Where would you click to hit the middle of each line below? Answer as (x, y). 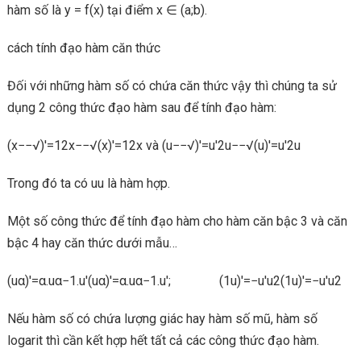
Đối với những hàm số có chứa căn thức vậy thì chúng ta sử (172, 86)
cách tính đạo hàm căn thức (83, 48)
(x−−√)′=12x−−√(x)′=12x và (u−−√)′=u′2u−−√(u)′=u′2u (154, 145)
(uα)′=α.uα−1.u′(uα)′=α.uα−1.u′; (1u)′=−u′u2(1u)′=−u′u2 (174, 281)
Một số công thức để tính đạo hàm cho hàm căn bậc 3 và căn (177, 221)
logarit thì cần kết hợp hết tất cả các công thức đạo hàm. (163, 340)
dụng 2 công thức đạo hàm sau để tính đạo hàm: (141, 108)
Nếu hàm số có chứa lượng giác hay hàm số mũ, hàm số (162, 319)
